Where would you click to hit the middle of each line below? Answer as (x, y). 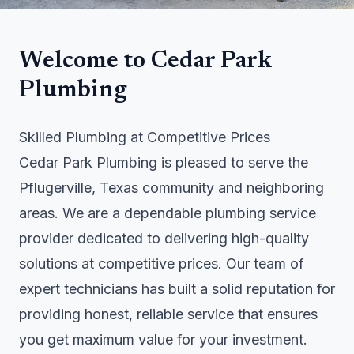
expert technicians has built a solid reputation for (177, 289)
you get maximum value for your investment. (163, 339)
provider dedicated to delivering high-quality (164, 238)
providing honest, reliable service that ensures (168, 314)
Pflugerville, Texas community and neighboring (171, 188)
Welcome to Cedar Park (145, 62)
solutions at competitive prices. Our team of (162, 264)
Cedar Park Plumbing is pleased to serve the (164, 162)
